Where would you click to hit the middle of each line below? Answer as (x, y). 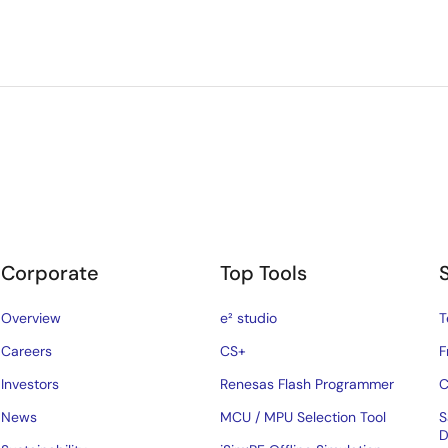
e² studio (249, 318)
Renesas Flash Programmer (307, 384)
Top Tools (264, 273)
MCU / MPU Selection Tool (303, 417)
